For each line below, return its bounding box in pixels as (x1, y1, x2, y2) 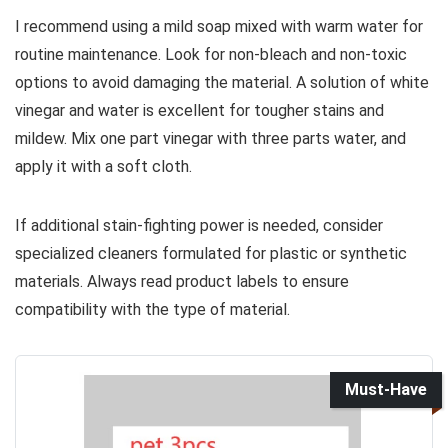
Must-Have (345, 379, 427, 399)
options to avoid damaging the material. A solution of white (15, 72, 429, 92)
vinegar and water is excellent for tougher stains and (15, 100, 384, 120)
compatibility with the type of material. (15, 299, 290, 319)
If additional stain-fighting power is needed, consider (15, 215, 383, 235)
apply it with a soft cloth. (15, 156, 192, 176)
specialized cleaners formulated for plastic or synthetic (15, 243, 407, 263)
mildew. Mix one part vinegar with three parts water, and (15, 128, 406, 148)
